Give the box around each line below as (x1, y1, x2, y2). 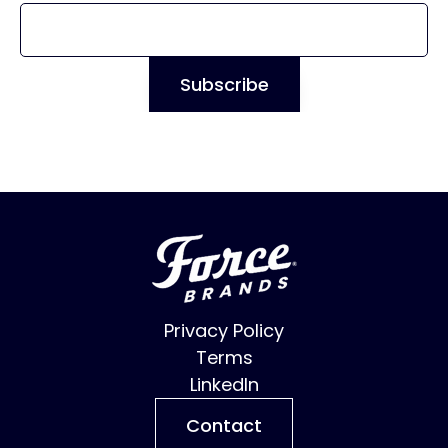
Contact (186, 412, 262, 438)
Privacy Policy (164, 317, 284, 343)
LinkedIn (189, 371, 259, 397)
